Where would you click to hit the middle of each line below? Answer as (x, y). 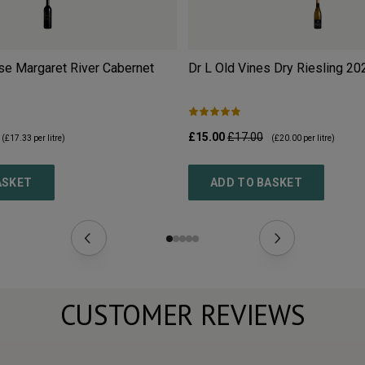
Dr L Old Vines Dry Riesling (266, 68)
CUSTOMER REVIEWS (182, 315)
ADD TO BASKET (256, 183)
